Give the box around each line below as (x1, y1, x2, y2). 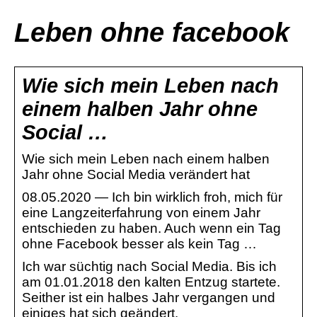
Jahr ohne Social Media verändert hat (22, 166, 250, 182)
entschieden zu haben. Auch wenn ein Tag (22, 220, 281, 236)
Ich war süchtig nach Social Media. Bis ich (22, 258, 277, 274)
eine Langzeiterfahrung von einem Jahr (22, 204, 260, 220)
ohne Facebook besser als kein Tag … (22, 236, 257, 251)
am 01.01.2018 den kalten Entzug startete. (22, 274, 280, 289)
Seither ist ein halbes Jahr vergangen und (22, 289, 275, 305)
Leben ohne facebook (14, 18, 289, 48)
